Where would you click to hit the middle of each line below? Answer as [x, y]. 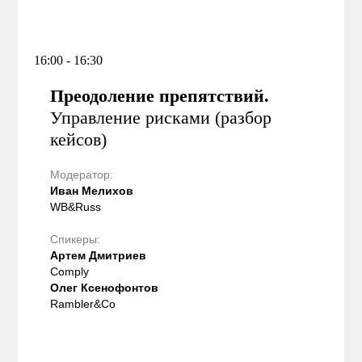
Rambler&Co [83, 303]
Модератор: [82, 174]
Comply [70, 271]
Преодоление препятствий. [160, 95]
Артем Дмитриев [99, 255]
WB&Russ [76, 206]
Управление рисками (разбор [161, 117]
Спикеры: [76, 239]
